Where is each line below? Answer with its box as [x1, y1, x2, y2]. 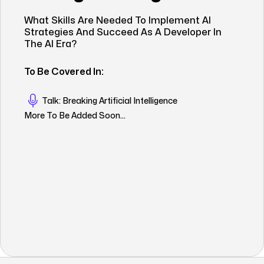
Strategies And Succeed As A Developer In [24, 28, 222, 37]
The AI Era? [24, 39, 77, 49]
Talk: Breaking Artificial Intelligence [42, 97, 177, 105]
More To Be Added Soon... [24, 112, 126, 120]
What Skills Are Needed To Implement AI [24, 16, 211, 25]
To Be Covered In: [24, 67, 104, 77]
